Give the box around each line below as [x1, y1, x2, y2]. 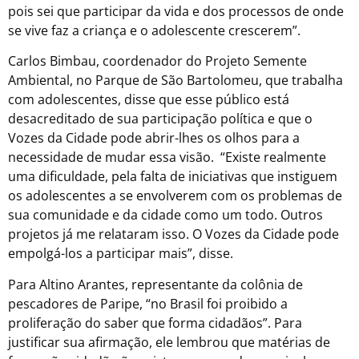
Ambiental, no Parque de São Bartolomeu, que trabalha [8, 71, 343, 90]
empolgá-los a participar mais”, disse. [8, 244, 233, 263]
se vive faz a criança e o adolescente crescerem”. [8, 22, 301, 40]
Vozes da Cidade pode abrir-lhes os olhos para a [8, 129, 300, 147]
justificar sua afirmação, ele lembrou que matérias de [8, 333, 330, 351]
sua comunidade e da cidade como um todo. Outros [8, 206, 323, 224]
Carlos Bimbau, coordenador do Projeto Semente [8, 52, 307, 71]
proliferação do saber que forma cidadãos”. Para [8, 313, 302, 332]
